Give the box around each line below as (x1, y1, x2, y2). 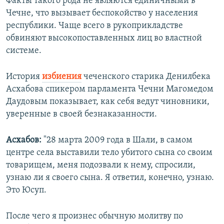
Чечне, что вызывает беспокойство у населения (6, 8, 198, 18)
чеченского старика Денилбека (81, 72, 210, 82)
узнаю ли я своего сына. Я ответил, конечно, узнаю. (6, 173, 214, 183)
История (6, 72, 42, 82)
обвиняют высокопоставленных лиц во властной (6, 33, 202, 43)
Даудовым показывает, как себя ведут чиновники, (6, 97, 209, 107)
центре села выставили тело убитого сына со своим (6, 148, 212, 158)
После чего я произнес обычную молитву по (6, 211, 183, 221)
